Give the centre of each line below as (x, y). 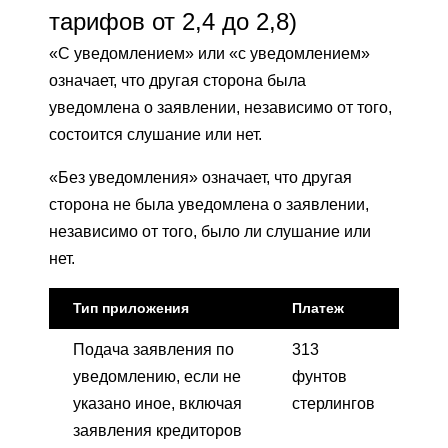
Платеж (318, 307)
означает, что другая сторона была (177, 80)
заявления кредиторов (157, 430)
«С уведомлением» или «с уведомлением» (209, 53)
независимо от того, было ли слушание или (210, 231)
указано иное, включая (157, 403)
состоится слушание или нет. (155, 134)
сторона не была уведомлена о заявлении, (209, 204)
